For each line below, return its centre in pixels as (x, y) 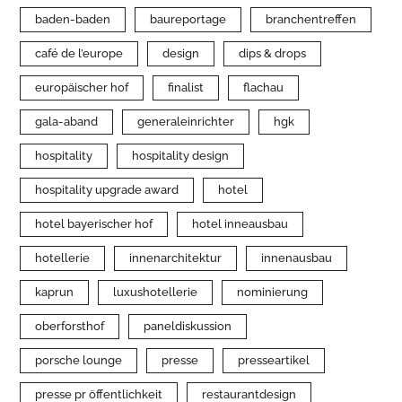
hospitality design (181, 156)
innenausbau (297, 258)
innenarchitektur (176, 258)
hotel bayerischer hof (94, 224)
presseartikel (274, 360)
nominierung (273, 292)
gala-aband (67, 122)
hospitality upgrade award (107, 190)
